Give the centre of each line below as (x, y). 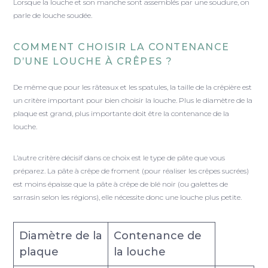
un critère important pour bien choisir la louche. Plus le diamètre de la (133, 100)
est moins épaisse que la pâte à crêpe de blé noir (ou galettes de (121, 184)
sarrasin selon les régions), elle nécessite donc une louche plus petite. (128, 197)
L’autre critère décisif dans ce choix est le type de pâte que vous (119, 158)
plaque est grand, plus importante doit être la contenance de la (121, 114)
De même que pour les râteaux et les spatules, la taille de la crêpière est (133, 87)
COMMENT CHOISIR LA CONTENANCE (121, 47)
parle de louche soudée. (53, 16)
